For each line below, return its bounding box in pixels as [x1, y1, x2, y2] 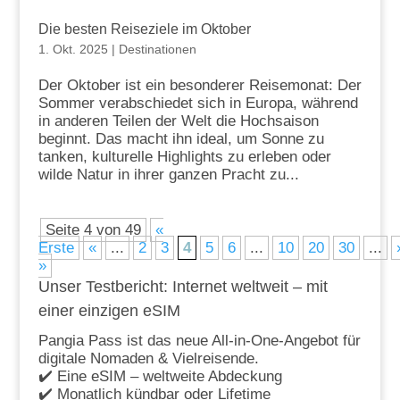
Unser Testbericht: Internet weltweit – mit [37, 278, 328, 296]
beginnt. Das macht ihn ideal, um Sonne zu [37, 130, 324, 148]
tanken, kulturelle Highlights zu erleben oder [37, 148, 331, 166]
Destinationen [118, 42, 196, 57]
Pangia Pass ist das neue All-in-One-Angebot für [37, 332, 361, 350]
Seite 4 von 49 [45, 221, 141, 239]
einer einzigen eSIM [37, 302, 180, 321]
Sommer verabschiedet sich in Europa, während [37, 95, 358, 112]
